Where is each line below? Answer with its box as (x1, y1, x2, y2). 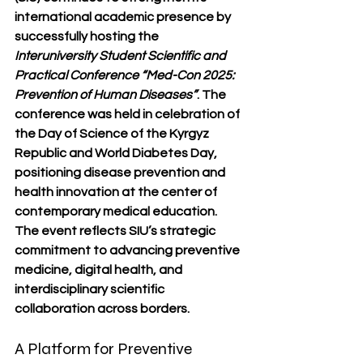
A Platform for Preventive (15, 339, 195, 359)
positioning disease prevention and (15, 166, 228, 179)
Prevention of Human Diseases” (15, 88, 197, 101)
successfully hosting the (15, 30, 161, 43)
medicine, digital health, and (15, 263, 185, 276)
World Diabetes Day (95, 147, 214, 160)
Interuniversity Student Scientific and (15, 49, 228, 62)
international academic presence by (15, 11, 233, 23)
